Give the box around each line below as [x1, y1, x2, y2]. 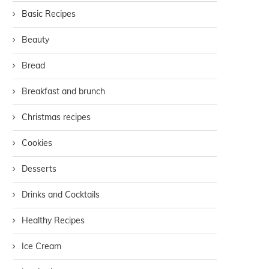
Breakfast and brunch [22, 86, 105, 97]
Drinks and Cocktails [22, 189, 100, 201]
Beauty [22, 34, 49, 46]
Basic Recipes [22, 8, 76, 20]
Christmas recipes [22, 112, 91, 123]
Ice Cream [22, 241, 61, 252]
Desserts [22, 163, 56, 175]
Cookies [22, 138, 52, 149]
